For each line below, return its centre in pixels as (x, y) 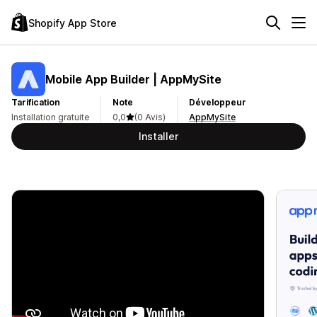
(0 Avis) (150, 117)
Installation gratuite (50, 117)
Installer (158, 136)
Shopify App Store (73, 23)
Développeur (218, 102)
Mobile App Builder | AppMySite (133, 79)
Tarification (36, 102)
